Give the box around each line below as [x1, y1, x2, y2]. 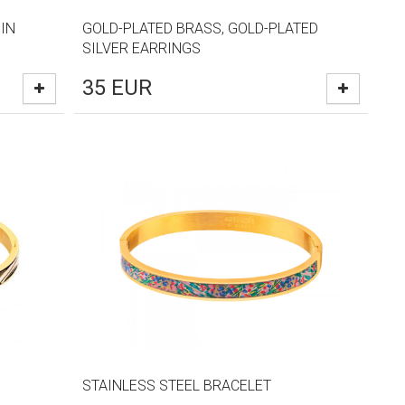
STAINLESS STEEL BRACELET [82, 377, 272, 394]
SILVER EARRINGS [82, 40, 202, 57]
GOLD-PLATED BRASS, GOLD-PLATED [82, 20, 319, 37]
